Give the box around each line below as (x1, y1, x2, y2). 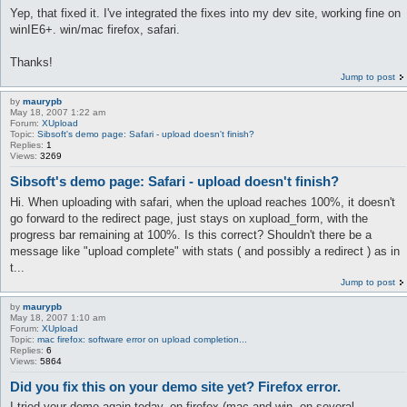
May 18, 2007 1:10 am (10, 312, 105, 323)
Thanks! (10, 55, 53, 69)
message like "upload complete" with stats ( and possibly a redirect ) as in (10, 243, 400, 258)
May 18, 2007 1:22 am (10, 107, 105, 117)
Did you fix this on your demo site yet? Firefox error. (10, 378, 341, 394)
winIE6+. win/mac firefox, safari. (10, 23, 180, 36)
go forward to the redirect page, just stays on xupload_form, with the (10, 211, 368, 225)
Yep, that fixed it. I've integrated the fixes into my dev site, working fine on (10, 6, 401, 20)
